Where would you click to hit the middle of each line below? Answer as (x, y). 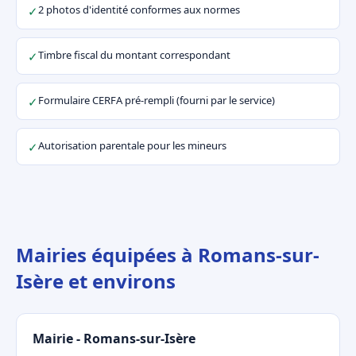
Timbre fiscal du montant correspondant (134, 55)
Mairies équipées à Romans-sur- (168, 255)
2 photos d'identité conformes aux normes (139, 10)
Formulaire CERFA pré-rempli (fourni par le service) (157, 100)
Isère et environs (96, 281)
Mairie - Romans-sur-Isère (114, 339)
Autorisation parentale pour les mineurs (132, 145)
